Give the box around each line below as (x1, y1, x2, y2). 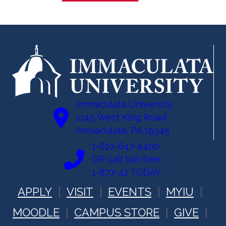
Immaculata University (76, 99, 173, 110)
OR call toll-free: (92, 154, 162, 165)
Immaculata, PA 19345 (76, 125, 169, 136)
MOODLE (13, 206, 60, 219)
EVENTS (108, 185, 151, 199)
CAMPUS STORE (74, 206, 159, 219)
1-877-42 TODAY (92, 167, 161, 178)
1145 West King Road (76, 112, 166, 123)
